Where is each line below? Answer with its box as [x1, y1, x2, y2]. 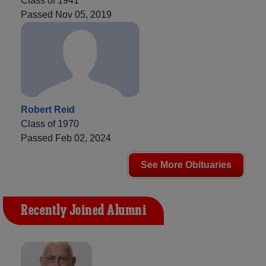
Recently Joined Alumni [21, 201, 146, 220]
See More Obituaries [141, 159, 232, 170]
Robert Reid [21, 104, 75, 115]
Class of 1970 [21, 118, 79, 129]
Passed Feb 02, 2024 [21, 132, 111, 143]
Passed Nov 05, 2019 [21, 9, 112, 20]
